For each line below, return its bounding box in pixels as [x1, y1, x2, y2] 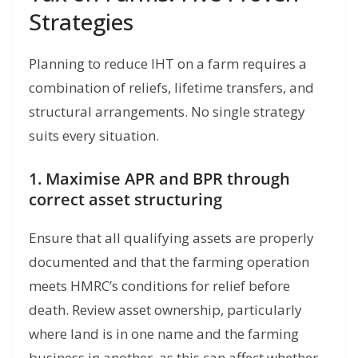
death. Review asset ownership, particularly [29, 300, 302, 319]
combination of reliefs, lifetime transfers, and [29, 78, 314, 97]
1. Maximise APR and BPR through [29, 167, 290, 189]
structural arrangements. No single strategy [29, 102, 305, 121]
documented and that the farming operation [29, 252, 309, 271]
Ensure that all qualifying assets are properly [29, 228, 314, 247]
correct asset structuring [29, 188, 222, 210]
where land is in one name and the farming [29, 324, 299, 343]
